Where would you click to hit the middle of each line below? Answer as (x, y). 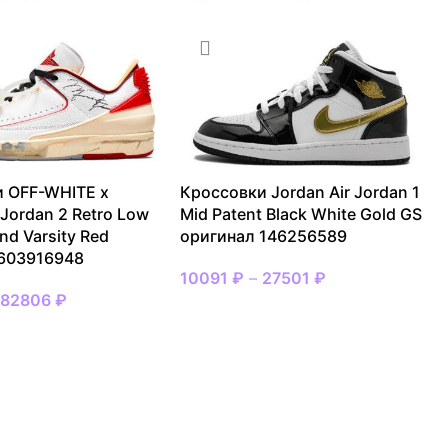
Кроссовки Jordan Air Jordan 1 (300, 191)
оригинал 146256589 (264, 235)
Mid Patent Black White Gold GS (301, 213)
